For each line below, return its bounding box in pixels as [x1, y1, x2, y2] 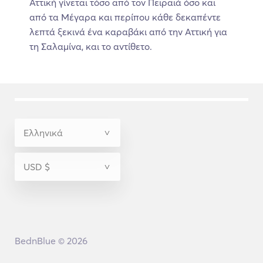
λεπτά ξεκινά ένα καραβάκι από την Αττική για [29, 25, 227, 38]
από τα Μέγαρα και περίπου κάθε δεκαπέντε [29, 11, 221, 23]
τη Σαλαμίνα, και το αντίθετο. [29, 40, 152, 52]
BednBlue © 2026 [14, 234, 87, 247]
